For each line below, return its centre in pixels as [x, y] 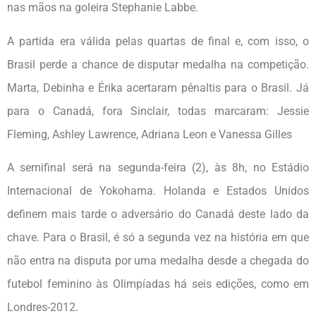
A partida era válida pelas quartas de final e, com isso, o [158, 41]
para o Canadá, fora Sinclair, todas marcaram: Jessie [158, 111]
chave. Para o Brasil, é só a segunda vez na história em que [158, 238]
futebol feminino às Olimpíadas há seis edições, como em [158, 284]
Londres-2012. [43, 308]
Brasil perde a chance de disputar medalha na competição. [158, 64]
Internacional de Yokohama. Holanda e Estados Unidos [158, 191]
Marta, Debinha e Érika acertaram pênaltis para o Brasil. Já [158, 87]
